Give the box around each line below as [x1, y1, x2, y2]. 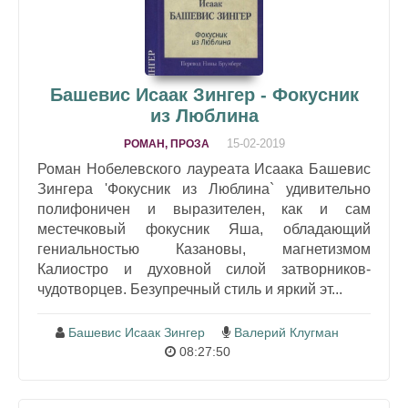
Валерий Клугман [234, 324, 339, 340]
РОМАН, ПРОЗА [123, 137, 209, 150]
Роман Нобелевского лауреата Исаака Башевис [37, 160, 371, 177]
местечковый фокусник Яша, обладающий [37, 220, 371, 237]
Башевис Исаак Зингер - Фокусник [49, 84, 359, 105]
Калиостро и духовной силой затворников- [37, 260, 371, 277]
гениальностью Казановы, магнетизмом [37, 240, 371, 257]
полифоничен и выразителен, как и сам [37, 200, 371, 217]
